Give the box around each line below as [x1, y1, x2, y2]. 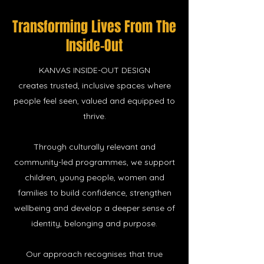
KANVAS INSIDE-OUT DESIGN [38, 65, 150, 75]
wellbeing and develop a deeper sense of [14, 203, 175, 213]
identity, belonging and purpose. [31, 218, 157, 229]
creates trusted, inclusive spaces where [18, 80, 171, 91]
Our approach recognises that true [26, 249, 163, 259]
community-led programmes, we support [14, 157, 175, 167]
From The [124, 16, 176, 37]
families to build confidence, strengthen [17, 187, 171, 198]
